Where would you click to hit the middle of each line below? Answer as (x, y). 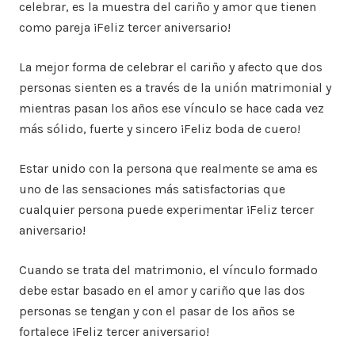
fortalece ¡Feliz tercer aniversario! (114, 332)
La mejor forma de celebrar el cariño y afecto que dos (171, 67)
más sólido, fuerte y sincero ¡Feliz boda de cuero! (160, 129)
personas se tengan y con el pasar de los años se (157, 311)
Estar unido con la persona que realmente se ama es (168, 168)
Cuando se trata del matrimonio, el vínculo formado (168, 270)
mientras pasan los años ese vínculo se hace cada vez (172, 108)
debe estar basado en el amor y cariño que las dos (162, 290)
